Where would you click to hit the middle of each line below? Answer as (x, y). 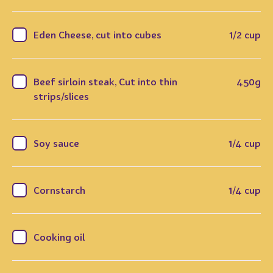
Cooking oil (59, 237)
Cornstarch (59, 190)
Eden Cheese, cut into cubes (97, 34)
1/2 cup (245, 34)
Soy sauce (56, 143)
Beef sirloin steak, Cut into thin (105, 81)
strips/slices (61, 96)
